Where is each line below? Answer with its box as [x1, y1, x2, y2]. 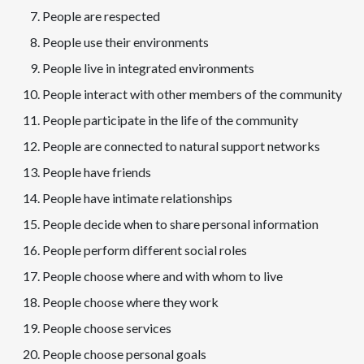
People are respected [42, 8, 160, 24]
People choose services [42, 320, 171, 336]
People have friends [42, 164, 151, 180]
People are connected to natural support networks [42, 138, 320, 154]
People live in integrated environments [42, 60, 254, 76]
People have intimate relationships [42, 190, 232, 206]
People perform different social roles [42, 242, 247, 258]
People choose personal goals [42, 346, 206, 362]
